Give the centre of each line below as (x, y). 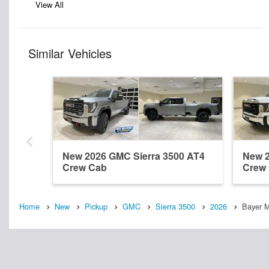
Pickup (96, 207)
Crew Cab (85, 168)
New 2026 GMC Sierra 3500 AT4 (134, 156)
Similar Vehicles (70, 53)
